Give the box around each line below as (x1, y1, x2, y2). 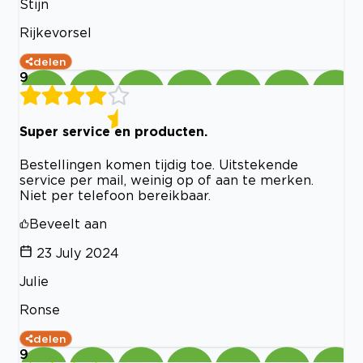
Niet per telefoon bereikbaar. (19, 187, 211, 203)
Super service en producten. (19, 124, 207, 139)
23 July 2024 (36, 245, 119, 260)
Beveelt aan (29, 216, 107, 231)
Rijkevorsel (19, 25, 92, 41)
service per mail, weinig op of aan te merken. (19, 172, 314, 187)
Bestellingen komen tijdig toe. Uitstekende (19, 156, 298, 172)
